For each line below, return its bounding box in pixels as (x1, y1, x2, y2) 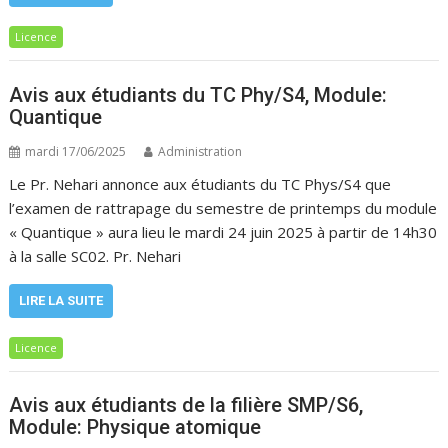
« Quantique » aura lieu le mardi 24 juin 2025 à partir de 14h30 (9, 221, 438, 242)
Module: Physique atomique (9, 415, 262, 439)
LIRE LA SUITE (19, 292, 104, 308)
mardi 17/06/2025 (25, 142, 127, 160)
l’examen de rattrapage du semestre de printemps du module (9, 197, 438, 218)
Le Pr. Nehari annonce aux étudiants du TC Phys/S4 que (9, 173, 392, 194)
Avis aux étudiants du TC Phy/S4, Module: (9, 82, 388, 107)
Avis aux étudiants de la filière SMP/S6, (9, 393, 364, 417)
